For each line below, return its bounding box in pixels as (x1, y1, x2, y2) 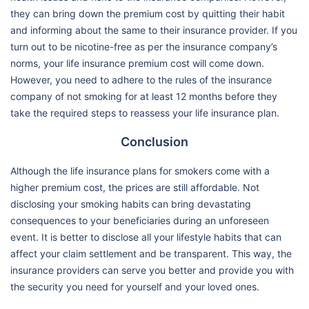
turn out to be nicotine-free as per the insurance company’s (10, 40, 277, 52)
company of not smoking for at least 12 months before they (10, 90, 277, 102)
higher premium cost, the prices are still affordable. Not (10, 181, 259, 193)
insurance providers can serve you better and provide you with (10, 263, 294, 276)
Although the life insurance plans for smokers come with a (10, 164, 270, 177)
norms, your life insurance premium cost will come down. (10, 57, 264, 69)
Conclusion (121, 134, 188, 149)
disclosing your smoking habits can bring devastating (10, 197, 251, 210)
